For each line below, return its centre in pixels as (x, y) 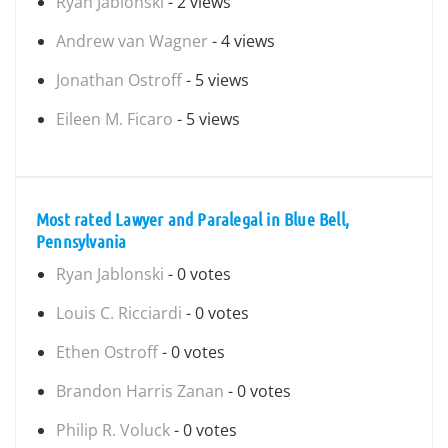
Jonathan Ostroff (119, 80)
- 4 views (241, 41)
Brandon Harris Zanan (140, 391)
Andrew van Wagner (132, 41)
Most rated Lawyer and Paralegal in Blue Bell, (193, 219)
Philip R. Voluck (113, 430)
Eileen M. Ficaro (114, 119)
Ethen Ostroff (107, 352)
